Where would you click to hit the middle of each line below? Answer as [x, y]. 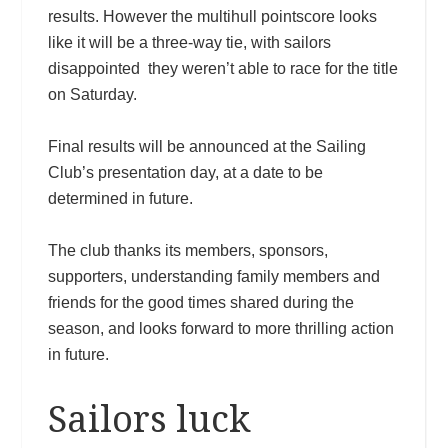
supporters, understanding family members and [213, 276]
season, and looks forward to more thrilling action [220, 328]
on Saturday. [92, 94]
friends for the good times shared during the [200, 302]
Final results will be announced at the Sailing [206, 146]
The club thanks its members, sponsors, [187, 250]
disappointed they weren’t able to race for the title [222, 68]
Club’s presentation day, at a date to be [185, 172]
